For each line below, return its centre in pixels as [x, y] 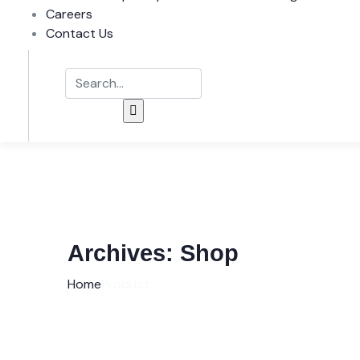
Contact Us [80, 33]
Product [125, 284]
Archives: [124, 253]
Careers [69, 14]
